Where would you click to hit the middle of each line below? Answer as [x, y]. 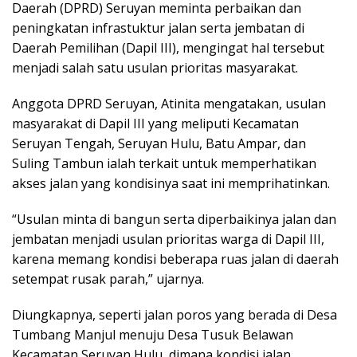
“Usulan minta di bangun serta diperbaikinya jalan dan [174, 219]
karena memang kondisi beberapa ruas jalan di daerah [175, 259]
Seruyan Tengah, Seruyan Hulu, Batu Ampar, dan [159, 143]
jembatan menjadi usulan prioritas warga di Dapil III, [168, 239]
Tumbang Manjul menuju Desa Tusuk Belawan [153, 334]
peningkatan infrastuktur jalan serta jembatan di [158, 27]
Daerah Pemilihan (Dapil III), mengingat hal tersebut [168, 47]
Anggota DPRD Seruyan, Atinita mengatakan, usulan [169, 103]
